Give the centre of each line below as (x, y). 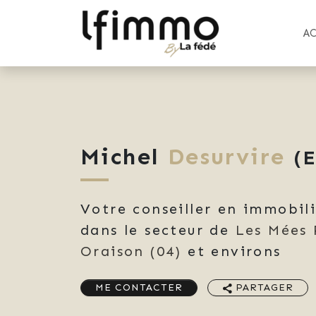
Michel (120, 156)
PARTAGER (263, 288)
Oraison (113, 251)
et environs (231, 251)
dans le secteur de (158, 230)
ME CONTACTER (139, 288)
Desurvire (226, 156)
